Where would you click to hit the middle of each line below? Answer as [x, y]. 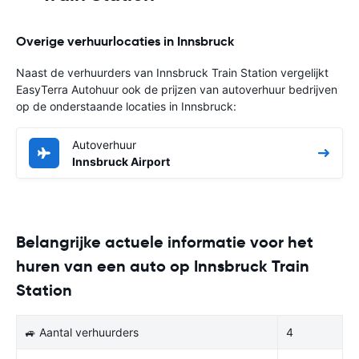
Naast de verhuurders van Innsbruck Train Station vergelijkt [172, 72]
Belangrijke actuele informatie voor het [165, 242]
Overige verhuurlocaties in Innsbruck [125, 41]
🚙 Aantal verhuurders [82, 332]
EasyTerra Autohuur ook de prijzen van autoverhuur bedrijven [177, 89]
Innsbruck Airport [121, 161]
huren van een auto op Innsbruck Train [163, 266]
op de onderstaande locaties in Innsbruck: [126, 106]
